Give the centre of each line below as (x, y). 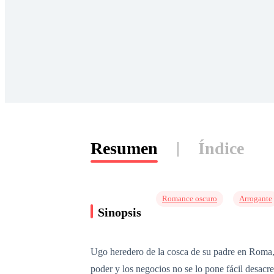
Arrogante (256, 198)
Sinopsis (120, 212)
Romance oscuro (190, 198)
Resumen (124, 148)
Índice (221, 148)
